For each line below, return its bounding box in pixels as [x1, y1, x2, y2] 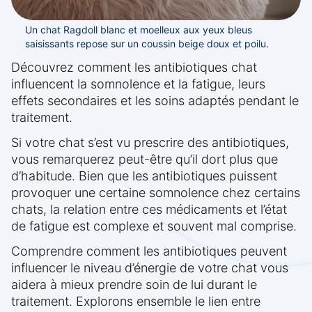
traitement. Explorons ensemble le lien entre [11, 294, 260, 309]
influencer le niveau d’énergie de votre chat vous [11, 260, 288, 276]
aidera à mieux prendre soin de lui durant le [11, 277, 257, 292]
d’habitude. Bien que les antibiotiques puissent [11, 169, 277, 184]
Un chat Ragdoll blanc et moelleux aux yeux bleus [25, 24, 252, 36]
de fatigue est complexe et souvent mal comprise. [11, 219, 297, 234]
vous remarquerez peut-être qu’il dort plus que [11, 152, 278, 167]
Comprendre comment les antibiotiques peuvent [11, 244, 287, 259]
